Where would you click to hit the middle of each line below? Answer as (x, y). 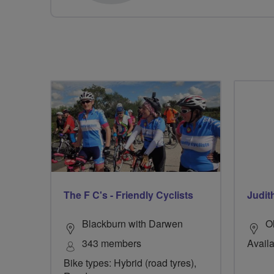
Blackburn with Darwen (132, 224)
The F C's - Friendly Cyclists (128, 195)
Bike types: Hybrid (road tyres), (130, 263)
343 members (112, 243)
